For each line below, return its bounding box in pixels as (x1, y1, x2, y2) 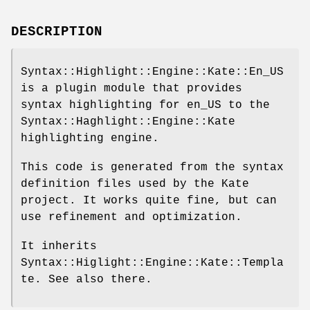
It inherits (21, 239, 97, 253)
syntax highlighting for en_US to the (21, 98, 270, 111)
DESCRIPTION (11, 24, 102, 39)
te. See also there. (21, 273, 152, 286)
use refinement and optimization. (21, 210, 242, 224)
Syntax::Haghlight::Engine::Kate (21, 115, 235, 128)
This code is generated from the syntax (21, 161, 284, 174)
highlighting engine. (21, 131, 159, 145)
